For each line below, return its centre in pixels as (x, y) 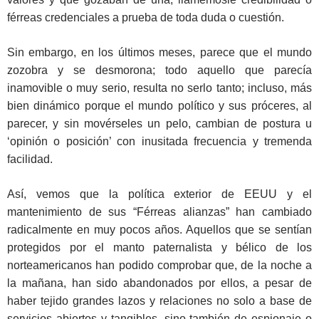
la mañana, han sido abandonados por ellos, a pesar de (159, 283)
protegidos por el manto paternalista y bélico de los (159, 248)
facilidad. (30, 159)
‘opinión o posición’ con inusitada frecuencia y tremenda (159, 142)
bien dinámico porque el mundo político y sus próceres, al (159, 106)
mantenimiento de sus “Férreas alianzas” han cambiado (159, 212)
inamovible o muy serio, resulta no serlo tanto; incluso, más (159, 88)
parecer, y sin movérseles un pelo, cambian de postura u (159, 124)
